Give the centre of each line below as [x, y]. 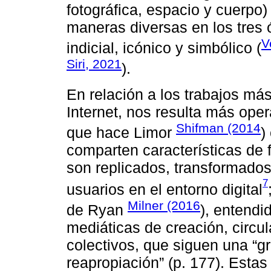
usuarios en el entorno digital [165, 190]
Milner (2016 [164, 206]
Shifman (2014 [218, 128]
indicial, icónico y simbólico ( [164, 48]
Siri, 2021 [94, 64]
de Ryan [97, 210]
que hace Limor [121, 133]
